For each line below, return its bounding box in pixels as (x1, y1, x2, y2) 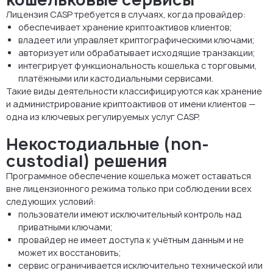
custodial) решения (6, 149, 167, 172)
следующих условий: (6, 195, 96, 207)
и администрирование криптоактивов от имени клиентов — (6, 97, 255, 110)
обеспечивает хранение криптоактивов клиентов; (18, 21, 232, 33)
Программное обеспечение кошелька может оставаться (6, 169, 251, 182)
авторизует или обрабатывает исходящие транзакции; (18, 46, 255, 58)
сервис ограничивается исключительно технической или (18, 259, 263, 271)
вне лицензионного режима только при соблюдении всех (6, 182, 252, 194)
